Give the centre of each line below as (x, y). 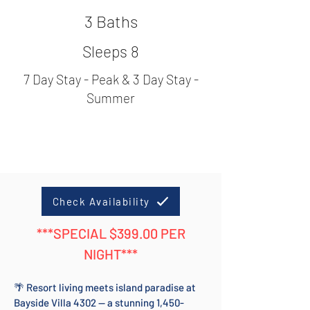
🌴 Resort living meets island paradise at (105, 287)
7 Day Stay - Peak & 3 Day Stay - (111, 79)
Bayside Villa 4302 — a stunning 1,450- (99, 302)
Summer (111, 98)
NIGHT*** (111, 254)
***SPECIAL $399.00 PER (111, 233)
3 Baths (111, 21)
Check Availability (101, 201)
